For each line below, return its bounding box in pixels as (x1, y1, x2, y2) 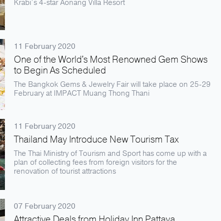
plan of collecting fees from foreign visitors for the (14, 157, 177, 167)
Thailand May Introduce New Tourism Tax (14, 133, 179, 146)
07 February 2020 (14, 201, 75, 211)
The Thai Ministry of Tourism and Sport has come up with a (14, 148, 207, 158)
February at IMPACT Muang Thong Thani (14, 88, 149, 98)
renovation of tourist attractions (14, 166, 116, 176)
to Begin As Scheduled (14, 64, 106, 77)
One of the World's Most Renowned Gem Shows (14, 53, 208, 66)
